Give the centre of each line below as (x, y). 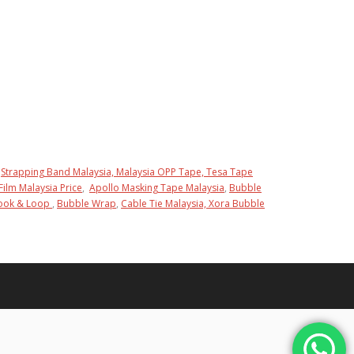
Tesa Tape (230, 172)
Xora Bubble (237, 203)
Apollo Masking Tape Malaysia (157, 188)
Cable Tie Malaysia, (165, 203)
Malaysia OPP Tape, (161, 172)
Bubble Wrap (87, 203)
